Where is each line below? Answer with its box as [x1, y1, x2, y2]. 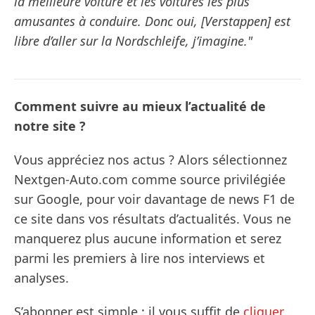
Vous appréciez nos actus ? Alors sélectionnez [14, 151, 287, 169]
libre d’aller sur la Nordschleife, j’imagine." [14, 32, 252, 50]
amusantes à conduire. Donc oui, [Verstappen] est [14, 13, 290, 30]
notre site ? [14, 117, 86, 135]
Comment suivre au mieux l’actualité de [14, 98, 266, 115]
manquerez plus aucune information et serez [14, 230, 281, 247]
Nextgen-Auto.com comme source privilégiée [14, 171, 285, 188]
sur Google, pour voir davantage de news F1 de [14, 191, 295, 208]
